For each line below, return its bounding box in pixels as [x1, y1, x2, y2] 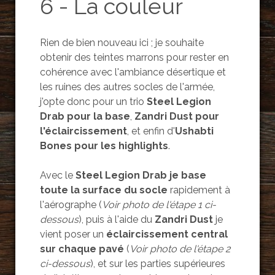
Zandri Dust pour [134, 110, 219, 122]
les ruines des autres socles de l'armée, [39, 80, 215, 93]
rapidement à [167, 184, 230, 196]
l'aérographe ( [39, 198, 102, 211]
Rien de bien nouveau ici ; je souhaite [39, 36, 204, 48]
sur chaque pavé [39, 242, 126, 255]
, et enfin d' [126, 125, 175, 137]
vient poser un [39, 228, 106, 240]
